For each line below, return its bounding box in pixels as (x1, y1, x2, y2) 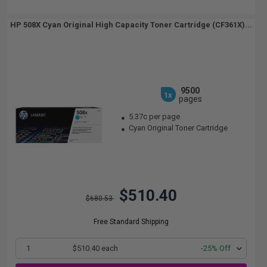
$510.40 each (72, 244, 118, 253)
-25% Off (201, 244, 231, 253)
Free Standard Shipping (94, 218, 169, 226)
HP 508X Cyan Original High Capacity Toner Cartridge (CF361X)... (10, 20, 252, 29)
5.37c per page (129, 112, 181, 121)
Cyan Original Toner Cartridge (127, 123, 228, 132)
